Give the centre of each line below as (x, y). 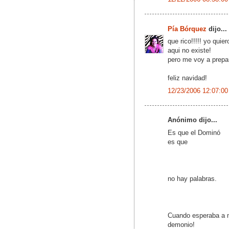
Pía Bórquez (187, 29)
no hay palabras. (192, 178)
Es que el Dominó (194, 132)
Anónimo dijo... (192, 120)
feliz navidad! (187, 78)
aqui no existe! (189, 51)
